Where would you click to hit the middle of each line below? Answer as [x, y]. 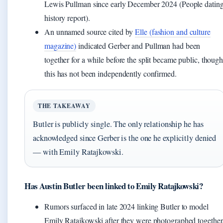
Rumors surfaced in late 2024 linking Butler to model [126, 206]
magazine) [60, 45]
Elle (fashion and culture [173, 31]
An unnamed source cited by [90, 31]
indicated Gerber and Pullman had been [138, 45]
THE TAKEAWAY [64, 106]
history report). [67, 17]
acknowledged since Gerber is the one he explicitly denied [125, 138]
